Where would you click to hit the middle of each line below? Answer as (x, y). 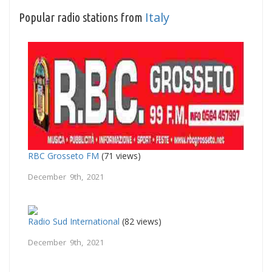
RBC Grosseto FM (63, 155)
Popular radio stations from (82, 17)
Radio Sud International (74, 221)
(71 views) (120, 155)
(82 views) (141, 221)
